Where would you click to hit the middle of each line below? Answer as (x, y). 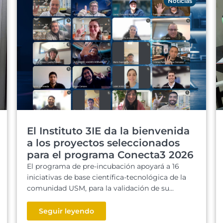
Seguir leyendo (66, 211)
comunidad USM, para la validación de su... (100, 188)
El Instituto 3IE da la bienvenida (108, 131)
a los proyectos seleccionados (103, 143)
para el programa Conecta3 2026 (110, 155)
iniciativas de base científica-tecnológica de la (107, 177)
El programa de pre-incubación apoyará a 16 (103, 166)
